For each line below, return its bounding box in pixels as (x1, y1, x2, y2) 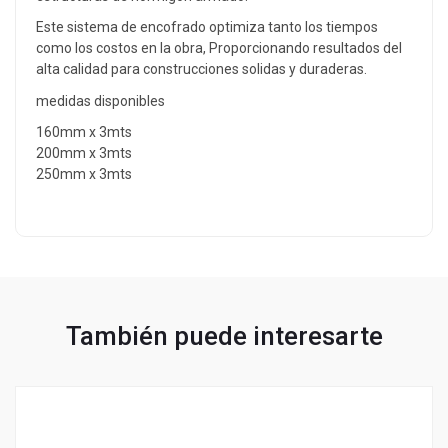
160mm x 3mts (36, 124, 132, 141)
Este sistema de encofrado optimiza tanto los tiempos (36, 19, 378, 36)
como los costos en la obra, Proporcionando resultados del (36, 40, 402, 57)
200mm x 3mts (36, 145, 132, 162)
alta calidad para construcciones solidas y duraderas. (36, 61, 367, 78)
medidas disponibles (36, 92, 165, 109)
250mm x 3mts (36, 166, 132, 183)
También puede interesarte (65, 320, 383, 351)
